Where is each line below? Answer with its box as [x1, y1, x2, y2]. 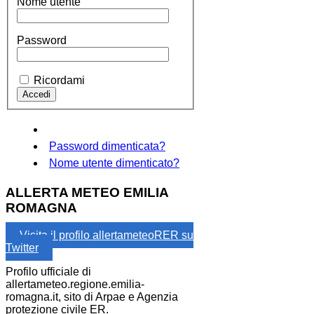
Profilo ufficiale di [6, 265, 91, 278]
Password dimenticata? [49, 140, 165, 153]
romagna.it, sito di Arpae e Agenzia [6, 290, 178, 303]
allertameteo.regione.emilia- [6, 278, 144, 290]
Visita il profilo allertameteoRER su [20, 228, 193, 241]
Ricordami [34, 74, 85, 87]
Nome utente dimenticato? [49, 157, 179, 170]
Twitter [6, 241, 39, 254]
